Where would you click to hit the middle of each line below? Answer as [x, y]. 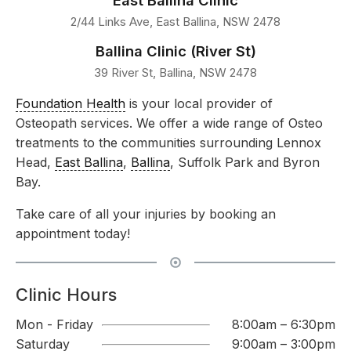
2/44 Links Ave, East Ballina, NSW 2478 [175, 22]
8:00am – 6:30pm [284, 325]
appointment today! [73, 234]
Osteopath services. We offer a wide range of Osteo [169, 123]
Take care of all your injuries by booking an [146, 214]
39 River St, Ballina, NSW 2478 [175, 72]
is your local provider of [199, 104]
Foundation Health [71, 104]
